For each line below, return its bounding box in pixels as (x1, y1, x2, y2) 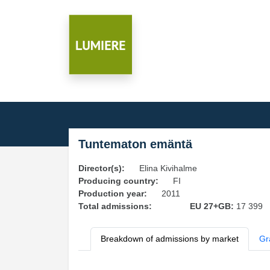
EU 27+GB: (189, 201, 236, 211)
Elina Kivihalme (139, 163, 197, 173)
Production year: (78, 189, 147, 198)
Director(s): (78, 163, 125, 173)
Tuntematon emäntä (78, 137, 192, 151)
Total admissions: (78, 201, 152, 211)
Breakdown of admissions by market (101, 234, 239, 243)
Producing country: (78, 176, 159, 186)
